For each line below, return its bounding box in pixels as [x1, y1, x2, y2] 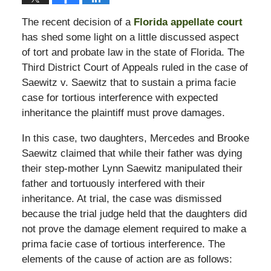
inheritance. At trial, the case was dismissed [21, 192, 221, 204]
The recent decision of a [21, 16, 134, 28]
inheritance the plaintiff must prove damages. [21, 106, 225, 119]
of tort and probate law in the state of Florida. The [21, 46, 244, 58]
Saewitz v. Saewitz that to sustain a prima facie [21, 76, 236, 88]
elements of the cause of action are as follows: [21, 253, 232, 265]
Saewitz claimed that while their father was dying [21, 147, 242, 159]
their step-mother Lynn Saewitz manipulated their [21, 162, 243, 174]
